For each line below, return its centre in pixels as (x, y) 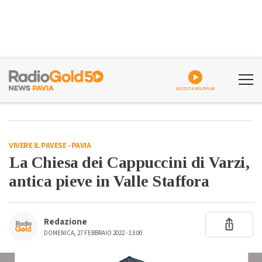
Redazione (65, 222)
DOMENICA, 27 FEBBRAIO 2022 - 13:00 (93, 233)
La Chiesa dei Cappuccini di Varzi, (129, 162)
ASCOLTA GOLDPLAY (195, 89)
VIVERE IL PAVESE (37, 146)
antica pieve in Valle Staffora (109, 181)
